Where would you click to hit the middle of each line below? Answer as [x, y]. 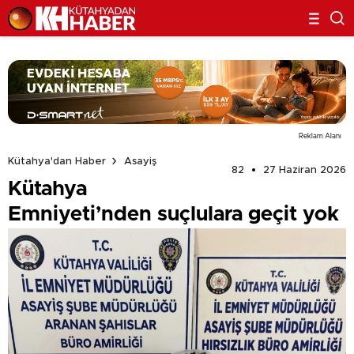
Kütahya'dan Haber [57, 161]
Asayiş [140, 161]
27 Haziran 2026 [305, 170]
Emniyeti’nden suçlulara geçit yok [173, 214]
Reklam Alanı [320, 136]
